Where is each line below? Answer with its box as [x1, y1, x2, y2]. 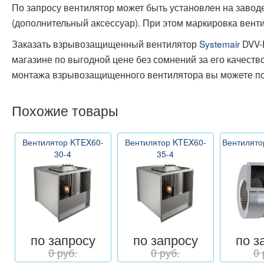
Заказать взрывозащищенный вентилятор [12, 37, 199, 51]
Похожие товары [12, 101, 118, 120]
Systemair [199, 37, 240, 51]
